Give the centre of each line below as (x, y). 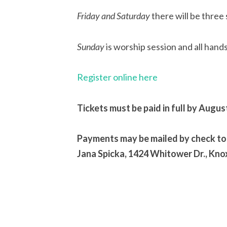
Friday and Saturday (113, 15)
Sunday (91, 46)
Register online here (117, 77)
